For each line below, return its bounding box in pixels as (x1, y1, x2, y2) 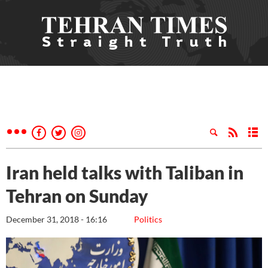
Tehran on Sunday (6, 185, 148, 206)
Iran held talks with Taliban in (6, 162, 243, 183)
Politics (134, 214, 162, 224)
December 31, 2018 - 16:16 (6, 214, 107, 224)
